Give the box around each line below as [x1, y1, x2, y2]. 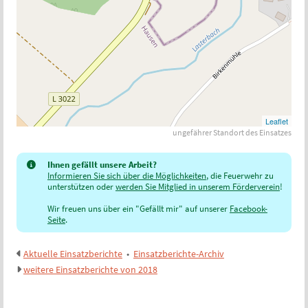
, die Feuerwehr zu [206, 170, 274, 182]
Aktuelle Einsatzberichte [23, 247, 122, 261]
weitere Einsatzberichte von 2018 [23, 263, 157, 276]
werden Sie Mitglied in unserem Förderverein [115, 181, 280, 193]
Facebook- [229, 203, 267, 215]
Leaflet [265, 115, 289, 127]
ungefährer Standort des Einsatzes [173, 128, 292, 138]
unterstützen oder [47, 181, 115, 193]
